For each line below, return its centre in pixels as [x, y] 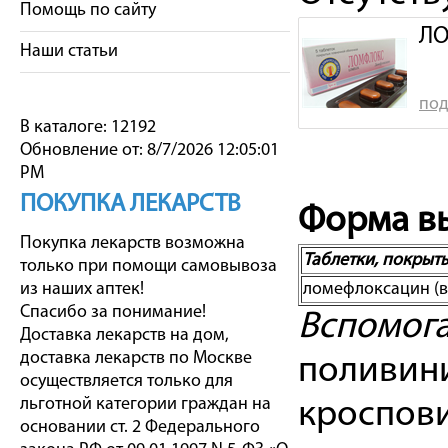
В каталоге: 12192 [88, 127]
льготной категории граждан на [145, 404]
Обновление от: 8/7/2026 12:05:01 [149, 150]
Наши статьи [69, 51]
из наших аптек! [82, 289]
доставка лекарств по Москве [136, 358]
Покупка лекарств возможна [132, 243]
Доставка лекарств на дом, [124, 335]
